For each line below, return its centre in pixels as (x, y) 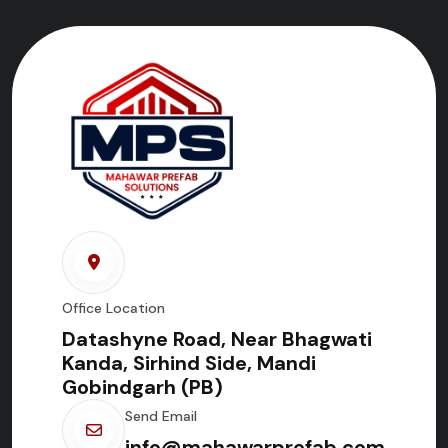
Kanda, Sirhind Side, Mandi (189, 362)
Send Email (161, 415)
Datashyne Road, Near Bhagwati (217, 338)
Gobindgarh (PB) (142, 386)
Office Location (113, 307)
